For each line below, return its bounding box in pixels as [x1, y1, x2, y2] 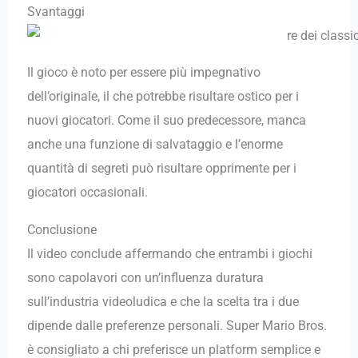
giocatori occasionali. [26, 185, 148, 201]
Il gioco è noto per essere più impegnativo [26, 65, 261, 81]
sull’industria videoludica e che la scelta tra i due [26, 293, 299, 309]
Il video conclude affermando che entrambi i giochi [26, 245, 312, 261]
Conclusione [26, 221, 97, 237]
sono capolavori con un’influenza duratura [26, 269, 264, 285]
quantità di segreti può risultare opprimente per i [26, 161, 296, 177]
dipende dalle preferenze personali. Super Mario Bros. [26, 317, 327, 333]
